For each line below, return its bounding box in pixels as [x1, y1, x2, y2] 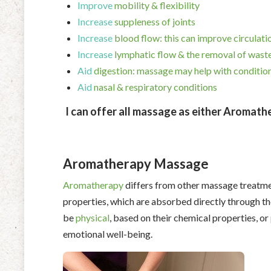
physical [76, 211, 109, 223]
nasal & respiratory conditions [92, 80, 217, 93]
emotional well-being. [63, 227, 152, 240]
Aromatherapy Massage [63, 155, 209, 172]
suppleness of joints [113, 15, 195, 27]
